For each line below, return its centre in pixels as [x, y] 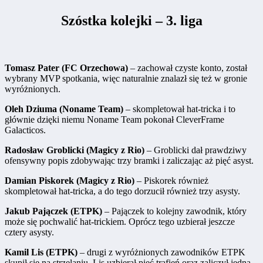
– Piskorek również [171, 181]
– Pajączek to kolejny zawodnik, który [174, 211]
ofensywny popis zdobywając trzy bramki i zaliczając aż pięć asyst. [129, 161]
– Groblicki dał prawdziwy [195, 150]
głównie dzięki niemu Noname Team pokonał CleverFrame [114, 120]
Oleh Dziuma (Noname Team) [64, 109]
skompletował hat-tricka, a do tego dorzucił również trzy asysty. [122, 191]
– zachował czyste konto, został [188, 68]
